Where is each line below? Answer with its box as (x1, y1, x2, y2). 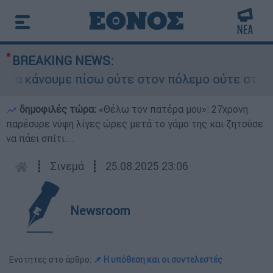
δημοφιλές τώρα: (17, 103, 99, 115)
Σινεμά (50, 159, 84, 173)
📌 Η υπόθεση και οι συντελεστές (93, 254, 222, 265)
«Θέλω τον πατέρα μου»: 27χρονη (99, 103, 248, 115)
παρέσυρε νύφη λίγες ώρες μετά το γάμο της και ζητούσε (6, 118, 263, 130)
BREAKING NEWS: (12, 53, 113, 68)
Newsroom (70, 203, 130, 218)
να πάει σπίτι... (6, 132, 74, 144)
